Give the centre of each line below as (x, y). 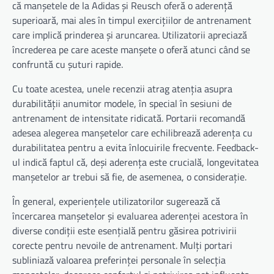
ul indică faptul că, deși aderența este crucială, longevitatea (135, 162)
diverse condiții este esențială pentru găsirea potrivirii (124, 230)
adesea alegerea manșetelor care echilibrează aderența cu (132, 132)
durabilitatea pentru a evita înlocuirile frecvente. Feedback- (135, 147)
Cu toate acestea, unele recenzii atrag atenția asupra (122, 88)
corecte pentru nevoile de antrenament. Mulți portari (122, 245)
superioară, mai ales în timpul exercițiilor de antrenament (132, 20)
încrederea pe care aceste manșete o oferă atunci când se (131, 49)
